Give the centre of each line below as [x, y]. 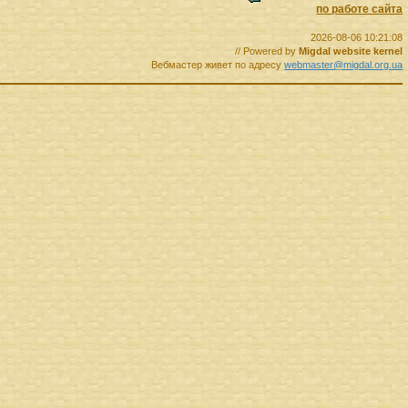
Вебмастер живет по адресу [218, 65]
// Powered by [267, 51]
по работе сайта [360, 10]
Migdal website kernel [351, 51]
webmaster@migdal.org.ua [344, 65]
